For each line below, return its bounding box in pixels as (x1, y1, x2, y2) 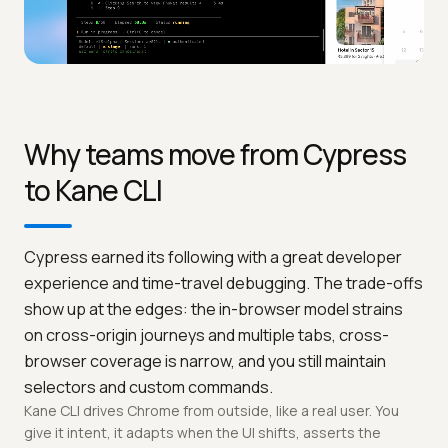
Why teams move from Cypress (24, 135, 406, 174)
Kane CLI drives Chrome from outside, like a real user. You (24, 401, 399, 421)
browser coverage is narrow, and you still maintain (24, 350, 386, 373)
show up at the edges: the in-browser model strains (24, 298, 403, 321)
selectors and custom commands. (24, 376, 273, 399)
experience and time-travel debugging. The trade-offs (24, 272, 423, 295)
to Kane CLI (24, 171, 162, 210)
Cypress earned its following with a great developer (24, 246, 402, 269)
